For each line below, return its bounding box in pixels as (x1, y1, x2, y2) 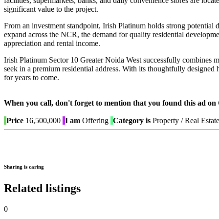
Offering (80, 116, 110, 125)
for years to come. (4, 73, 59, 82)
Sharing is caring (4, 164, 44, 170)
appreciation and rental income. (4, 39, 100, 48)
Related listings (4, 182, 81, 195)
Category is (113, 116, 151, 125)
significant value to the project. (4, 5, 98, 14)
